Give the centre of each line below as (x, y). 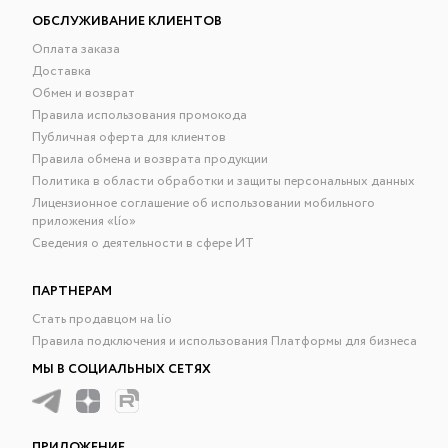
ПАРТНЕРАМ (72, 292)
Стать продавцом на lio (102, 320)
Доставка (62, 72)
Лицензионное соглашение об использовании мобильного (204, 204)
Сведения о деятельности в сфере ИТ (143, 244)
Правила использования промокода (140, 116)
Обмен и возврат (84, 94)
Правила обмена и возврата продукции (150, 160)
